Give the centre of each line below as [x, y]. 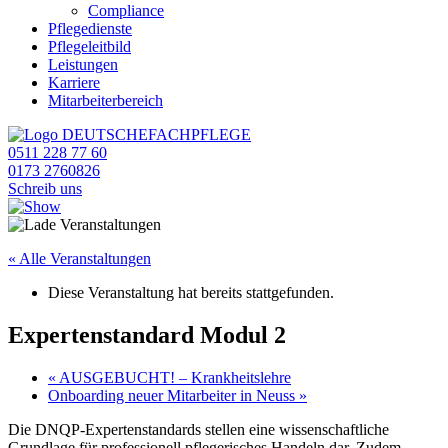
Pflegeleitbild [89, 46]
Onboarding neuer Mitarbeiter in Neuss [173, 395]
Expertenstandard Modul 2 [147, 334]
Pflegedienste [90, 28]
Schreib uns [45, 188]
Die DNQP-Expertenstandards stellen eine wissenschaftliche [198, 429]
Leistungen [83, 64]
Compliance [126, 10]
